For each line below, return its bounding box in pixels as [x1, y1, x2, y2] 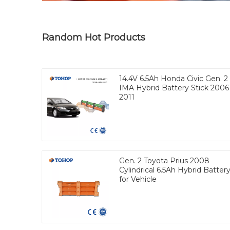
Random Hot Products [42, 31, 145, 43]
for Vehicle [119, 174, 157, 184]
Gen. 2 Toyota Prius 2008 [119, 156, 209, 165]
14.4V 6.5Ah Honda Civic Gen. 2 [119, 73, 228, 83]
